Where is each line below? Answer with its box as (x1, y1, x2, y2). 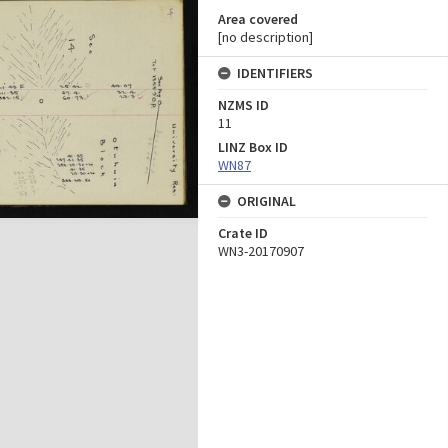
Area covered (218, 10, 298, 28)
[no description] (218, 28, 313, 46)
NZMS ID (218, 96, 269, 114)
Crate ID (218, 224, 268, 242)
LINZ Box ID (218, 138, 288, 156)
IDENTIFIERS (237, 64, 313, 82)
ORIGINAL (237, 192, 296, 210)
